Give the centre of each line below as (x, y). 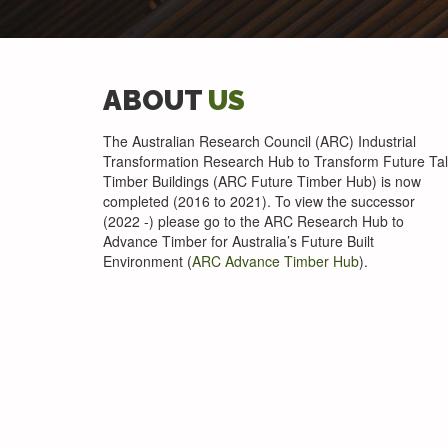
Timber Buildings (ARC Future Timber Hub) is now (262, 180)
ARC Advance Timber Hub (275, 260)
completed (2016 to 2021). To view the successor (259, 200)
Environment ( (147, 260)
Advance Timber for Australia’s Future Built (238, 240)
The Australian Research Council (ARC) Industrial (259, 140)
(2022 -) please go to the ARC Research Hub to (253, 220)
